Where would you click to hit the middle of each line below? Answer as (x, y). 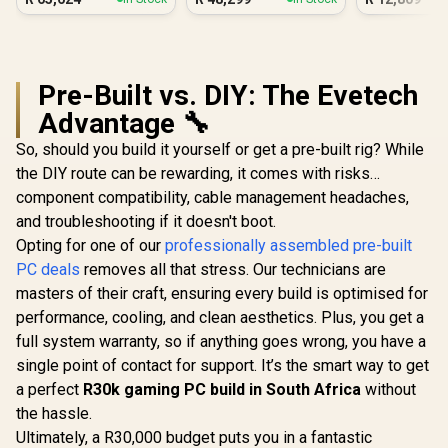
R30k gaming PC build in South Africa (222, 389)
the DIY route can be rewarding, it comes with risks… (198, 173)
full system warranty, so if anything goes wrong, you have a (221, 341)
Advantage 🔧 (124, 123)
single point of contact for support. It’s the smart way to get (222, 365)
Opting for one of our (90, 245)
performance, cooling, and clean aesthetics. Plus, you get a (220, 317)
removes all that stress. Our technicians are (233, 269)
